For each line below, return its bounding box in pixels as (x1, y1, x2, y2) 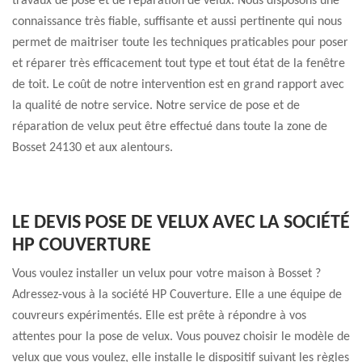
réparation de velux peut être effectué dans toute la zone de (12, 120, 327, 133)
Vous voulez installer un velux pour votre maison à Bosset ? (12, 267, 321, 280)
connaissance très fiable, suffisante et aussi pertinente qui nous (12, 15, 342, 28)
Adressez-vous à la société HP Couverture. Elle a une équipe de (12, 288, 342, 301)
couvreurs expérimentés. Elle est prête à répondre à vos (12, 309, 306, 322)
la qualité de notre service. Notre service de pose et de (12, 99, 300, 112)
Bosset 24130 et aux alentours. (12, 141, 173, 154)
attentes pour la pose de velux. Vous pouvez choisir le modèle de (12, 330, 350, 343)
